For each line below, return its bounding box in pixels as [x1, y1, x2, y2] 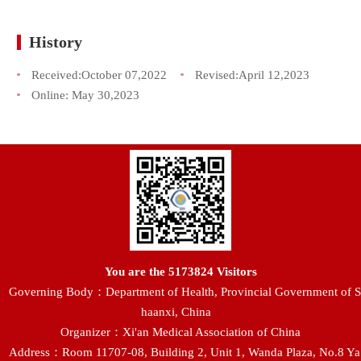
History [29, 34, 83, 52]
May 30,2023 [71, 87, 139, 102]
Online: [31, 87, 72, 102]
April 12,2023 [238, 67, 309, 81]
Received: [31, 67, 81, 81]
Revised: [194, 67, 239, 81]
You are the [104, 264, 168, 278]
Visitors [213, 264, 257, 278]
